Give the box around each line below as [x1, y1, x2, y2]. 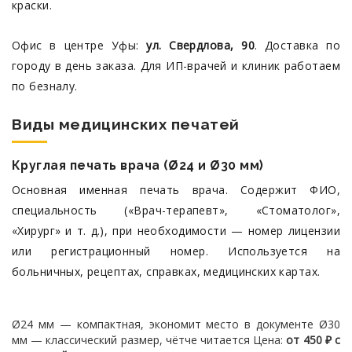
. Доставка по [254, 38, 340, 53]
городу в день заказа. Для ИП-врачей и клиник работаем [12, 58, 340, 73]
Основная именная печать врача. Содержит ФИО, [12, 182, 340, 197]
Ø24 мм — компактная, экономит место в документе [12, 317, 314, 332]
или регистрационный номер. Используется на [12, 244, 340, 258]
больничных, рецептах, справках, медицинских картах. [12, 264, 321, 279]
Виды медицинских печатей [12, 115, 240, 134]
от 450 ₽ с [286, 332, 341, 347]
